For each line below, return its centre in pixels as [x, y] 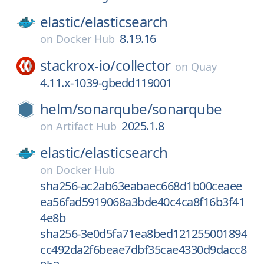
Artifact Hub [86, 126]
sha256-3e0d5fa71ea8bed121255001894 [143, 234]
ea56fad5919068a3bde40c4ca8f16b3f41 [142, 202]
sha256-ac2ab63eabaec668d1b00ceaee [141, 186]
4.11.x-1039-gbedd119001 [106, 83]
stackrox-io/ [78, 65]
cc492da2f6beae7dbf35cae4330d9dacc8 [143, 250]
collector [143, 65]
